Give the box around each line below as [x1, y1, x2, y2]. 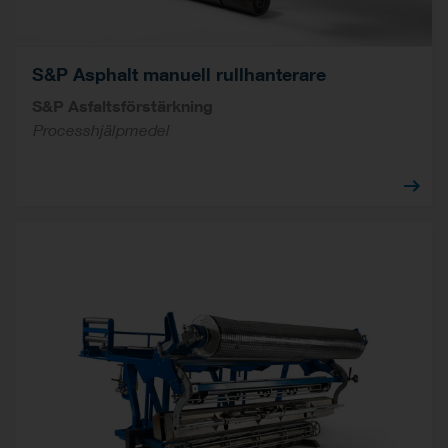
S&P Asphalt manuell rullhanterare [32, 63, 326, 86]
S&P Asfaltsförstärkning [32, 96, 213, 116]
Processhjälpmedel [32, 120, 170, 140]
